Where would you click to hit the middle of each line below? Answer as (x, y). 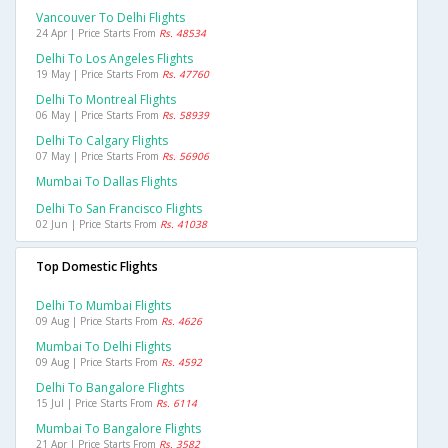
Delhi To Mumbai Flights (103, 306)
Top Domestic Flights (97, 267)
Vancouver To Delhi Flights (110, 18)
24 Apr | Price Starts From (97, 33)
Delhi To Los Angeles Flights (114, 59)
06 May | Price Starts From (99, 115)
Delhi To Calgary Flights (102, 141)
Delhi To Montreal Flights (106, 100)
